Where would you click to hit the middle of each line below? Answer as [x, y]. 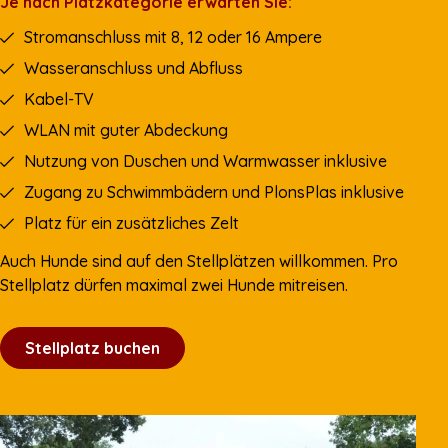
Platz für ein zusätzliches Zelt [131, 222]
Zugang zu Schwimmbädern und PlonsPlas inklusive [214, 191]
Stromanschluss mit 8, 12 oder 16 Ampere [173, 36]
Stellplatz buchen [92, 347]
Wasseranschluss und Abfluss [133, 67]
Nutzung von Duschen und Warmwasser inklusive [205, 160]
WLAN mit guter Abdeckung [126, 129]
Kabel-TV [59, 98]
